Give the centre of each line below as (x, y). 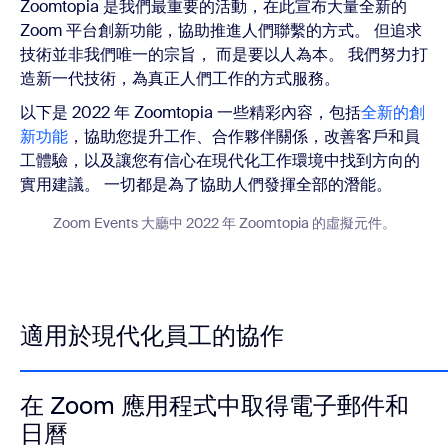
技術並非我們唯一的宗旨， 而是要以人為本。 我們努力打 (224, 55)
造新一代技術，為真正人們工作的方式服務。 (180, 79)
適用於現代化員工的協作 (152, 336)
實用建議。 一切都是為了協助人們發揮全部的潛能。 (206, 185)
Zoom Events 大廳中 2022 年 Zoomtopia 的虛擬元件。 (224, 223)
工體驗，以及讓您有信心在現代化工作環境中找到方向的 (220, 161)
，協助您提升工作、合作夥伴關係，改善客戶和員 (244, 137)
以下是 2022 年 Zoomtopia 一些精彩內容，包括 (190, 113)
